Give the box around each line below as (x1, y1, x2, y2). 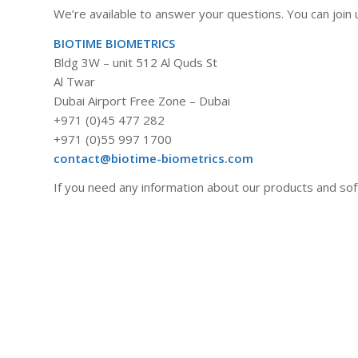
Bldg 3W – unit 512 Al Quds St (54, 54, 217, 70)
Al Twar (54, 73, 95, 89)
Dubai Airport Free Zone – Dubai (54, 92, 230, 109)
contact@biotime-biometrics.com (54, 149, 253, 166)
